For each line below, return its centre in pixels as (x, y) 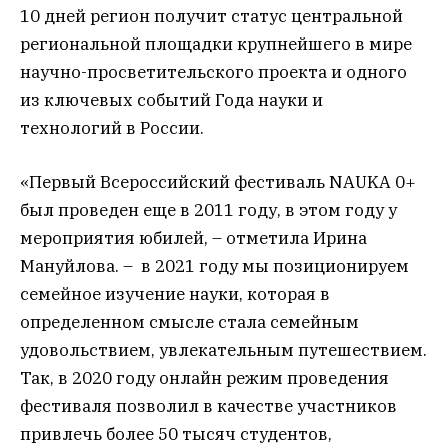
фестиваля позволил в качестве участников (208, 405)
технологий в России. (112, 127)
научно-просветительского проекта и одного (213, 71)
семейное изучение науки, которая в (175, 293)
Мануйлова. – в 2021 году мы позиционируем (214, 265)
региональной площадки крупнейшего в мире (216, 43)
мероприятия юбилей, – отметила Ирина (193, 237)
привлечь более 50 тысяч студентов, (176, 433)
